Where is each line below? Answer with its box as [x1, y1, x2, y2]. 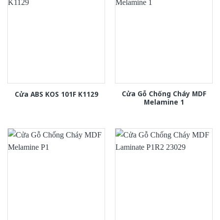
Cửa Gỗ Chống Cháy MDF [121, 89, 206, 99]
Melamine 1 [143, 97, 184, 107]
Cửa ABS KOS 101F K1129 [14, 89, 98, 99]
